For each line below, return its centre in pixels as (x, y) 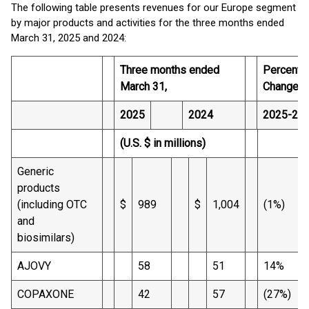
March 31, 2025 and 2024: (69, 38)
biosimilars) (57, 238)
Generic (36, 171)
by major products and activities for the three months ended (148, 23)
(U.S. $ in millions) (163, 143)
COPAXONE (57, 294)
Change (281, 87)
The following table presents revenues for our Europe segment (153, 8)
